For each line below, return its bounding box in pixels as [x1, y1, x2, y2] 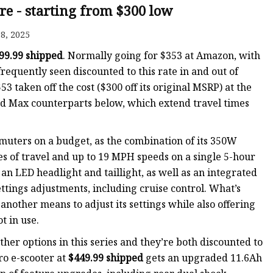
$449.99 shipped [68, 251, 143, 265]
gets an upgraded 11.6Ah [143, 251, 262, 265]
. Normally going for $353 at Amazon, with [63, 49, 260, 63]
